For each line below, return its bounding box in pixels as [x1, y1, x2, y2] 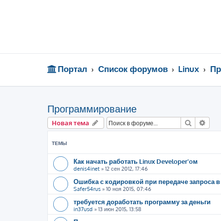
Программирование [47, 102, 137, 115]
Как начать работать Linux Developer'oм [74, 157, 198, 165]
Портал [58, 64, 88, 74]
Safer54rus [74, 185, 101, 192]
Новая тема [52, 119, 89, 127]
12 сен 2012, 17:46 [105, 165, 147, 172]
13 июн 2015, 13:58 [98, 206, 141, 213]
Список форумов [98, 64, 168, 74]
